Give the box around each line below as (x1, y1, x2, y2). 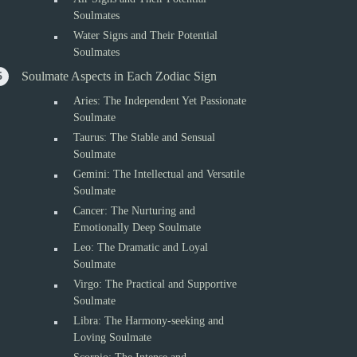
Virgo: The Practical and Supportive (73, 278, 237, 290)
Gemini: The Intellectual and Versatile (73, 168, 245, 180)
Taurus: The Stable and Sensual (73, 131, 216, 143)
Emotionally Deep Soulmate (73, 222, 202, 233)
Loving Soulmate (73, 331, 152, 343)
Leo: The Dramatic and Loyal (73, 241, 209, 253)
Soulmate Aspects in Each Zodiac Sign (22, 69, 218, 83)
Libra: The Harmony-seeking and (73, 315, 225, 327)
